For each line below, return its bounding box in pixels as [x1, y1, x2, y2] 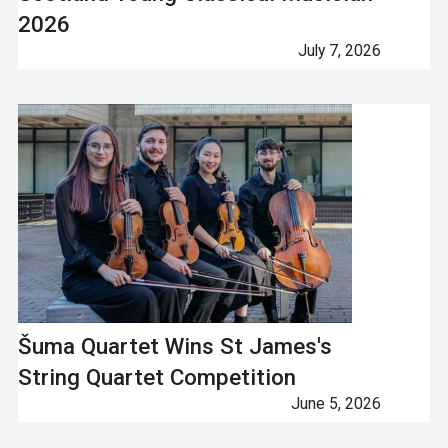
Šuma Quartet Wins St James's [17, 333, 332, 360]
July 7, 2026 [297, 40, 381, 60]
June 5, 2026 [290, 394, 381, 414]
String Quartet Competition [17, 364, 296, 391]
